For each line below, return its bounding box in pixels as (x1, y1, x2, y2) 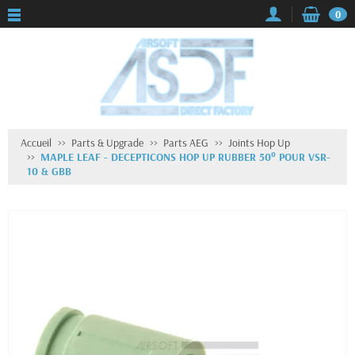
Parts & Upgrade (71, 136, 143, 150)
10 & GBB (27, 164, 71, 178)
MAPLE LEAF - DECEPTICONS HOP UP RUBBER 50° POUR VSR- (40, 150, 330, 164)
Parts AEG (163, 136, 208, 150)
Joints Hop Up (228, 136, 290, 150)
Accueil (21, 136, 52, 150)
